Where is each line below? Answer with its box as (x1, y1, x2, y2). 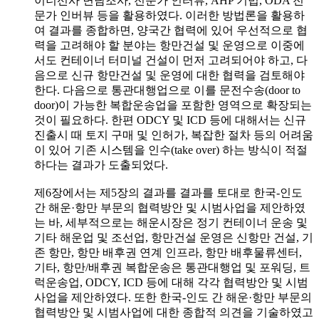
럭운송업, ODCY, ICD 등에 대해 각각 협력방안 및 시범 (34, 276, 308, 288)
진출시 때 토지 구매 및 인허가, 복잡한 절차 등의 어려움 (34, 128, 313, 141)
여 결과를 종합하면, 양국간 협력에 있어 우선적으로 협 (34, 23, 308, 36)
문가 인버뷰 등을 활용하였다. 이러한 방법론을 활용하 (34, 9, 305, 21)
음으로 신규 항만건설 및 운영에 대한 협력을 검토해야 (34, 68, 305, 81)
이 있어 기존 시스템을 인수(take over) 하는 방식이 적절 (34, 143, 308, 156)
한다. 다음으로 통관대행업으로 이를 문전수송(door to (34, 83, 300, 96)
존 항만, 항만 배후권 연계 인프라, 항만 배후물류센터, (34, 246, 302, 258)
